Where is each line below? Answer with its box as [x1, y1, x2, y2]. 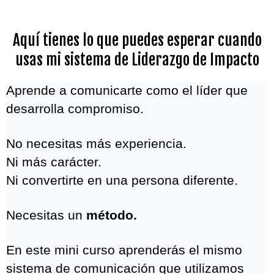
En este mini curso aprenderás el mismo [6, 243, 242, 257]
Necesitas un [6, 208, 86, 222]
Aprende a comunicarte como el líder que [6, 83, 248, 97]
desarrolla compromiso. [6, 102, 144, 116]
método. [86, 208, 137, 222]
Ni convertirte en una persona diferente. [6, 173, 238, 187]
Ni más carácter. [6, 155, 102, 169]
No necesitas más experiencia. [6, 136, 187, 150]
